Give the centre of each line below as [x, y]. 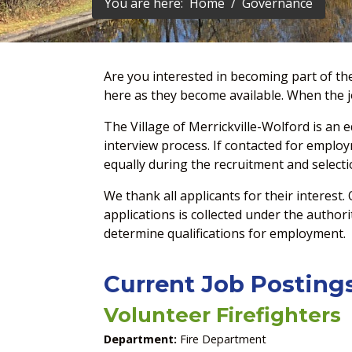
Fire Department [222, 339]
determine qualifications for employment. [226, 233]
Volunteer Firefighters [222, 315]
